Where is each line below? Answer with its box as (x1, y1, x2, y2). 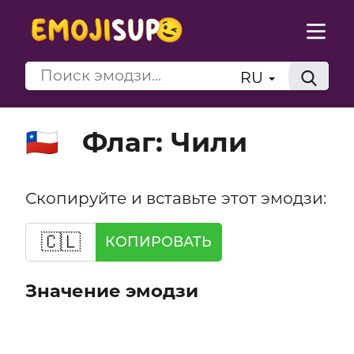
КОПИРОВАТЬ (105, 233, 213, 250)
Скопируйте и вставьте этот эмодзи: (24, 187, 326, 208)
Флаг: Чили (81, 125, 247, 159)
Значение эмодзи (24, 280, 198, 303)
